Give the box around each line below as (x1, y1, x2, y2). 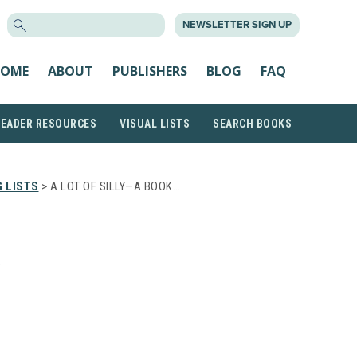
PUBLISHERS (112, 61, 187, 80)
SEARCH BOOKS (213, 117, 292, 130)
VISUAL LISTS (120, 117, 190, 130)
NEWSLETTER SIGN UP (182, 18, 292, 31)
